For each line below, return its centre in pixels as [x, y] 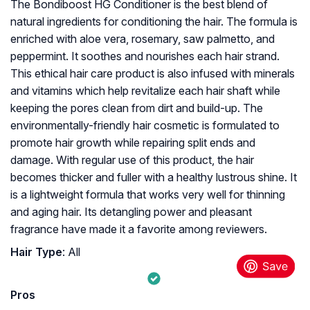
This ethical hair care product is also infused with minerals [153, 74]
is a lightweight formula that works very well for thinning [148, 195]
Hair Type [36, 252]
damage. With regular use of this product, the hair [132, 160]
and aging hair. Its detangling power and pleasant [131, 212]
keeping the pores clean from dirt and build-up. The [137, 108]
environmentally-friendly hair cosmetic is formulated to [145, 126]
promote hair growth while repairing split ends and [133, 143]
